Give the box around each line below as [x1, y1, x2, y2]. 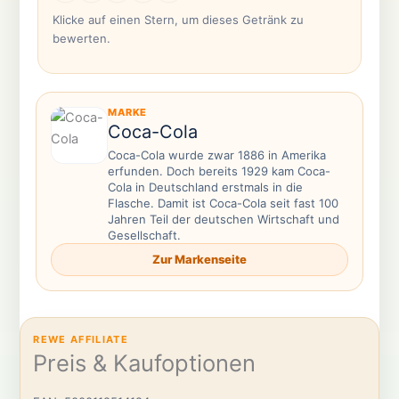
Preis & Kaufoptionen [33, 349, 256, 378]
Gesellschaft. [107, 228, 181, 242]
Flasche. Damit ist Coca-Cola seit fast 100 [107, 196, 338, 210]
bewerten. [52, 31, 110, 45]
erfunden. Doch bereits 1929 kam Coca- [107, 164, 330, 178]
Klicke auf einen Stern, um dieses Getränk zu [52, 12, 304, 27]
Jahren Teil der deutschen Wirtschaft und [107, 212, 339, 226]
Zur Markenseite [152, 252, 247, 266]
